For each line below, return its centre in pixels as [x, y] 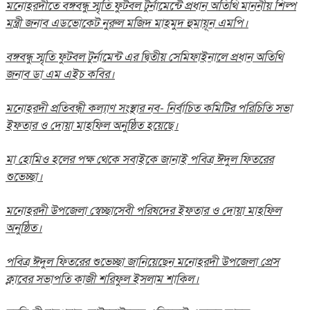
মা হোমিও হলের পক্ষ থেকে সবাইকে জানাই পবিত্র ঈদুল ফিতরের [139, 159]
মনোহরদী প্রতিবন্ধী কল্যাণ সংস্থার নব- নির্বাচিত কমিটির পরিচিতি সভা [149, 108]
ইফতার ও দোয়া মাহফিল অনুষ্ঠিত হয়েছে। [92, 125]
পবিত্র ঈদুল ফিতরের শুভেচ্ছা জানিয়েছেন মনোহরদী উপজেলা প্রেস [142, 262]
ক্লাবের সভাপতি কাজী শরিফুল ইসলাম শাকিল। [102, 279]
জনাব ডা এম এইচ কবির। [60, 74]
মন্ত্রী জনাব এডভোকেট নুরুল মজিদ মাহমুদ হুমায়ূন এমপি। [127, 23]
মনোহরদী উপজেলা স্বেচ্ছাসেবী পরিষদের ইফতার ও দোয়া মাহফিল [143, 210]
